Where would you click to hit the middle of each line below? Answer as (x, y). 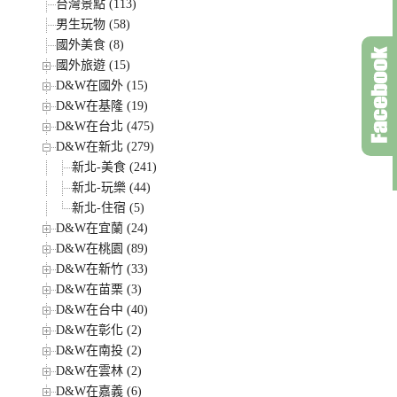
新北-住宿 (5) (109, 207)
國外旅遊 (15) (93, 65)
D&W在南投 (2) (99, 350)
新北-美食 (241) (115, 167)
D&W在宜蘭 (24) (102, 228)
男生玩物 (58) (93, 24)
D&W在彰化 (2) (99, 330)
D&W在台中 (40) (102, 309)
